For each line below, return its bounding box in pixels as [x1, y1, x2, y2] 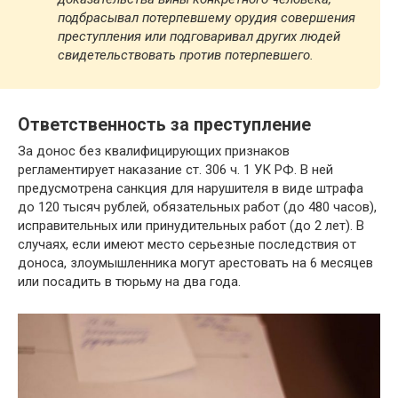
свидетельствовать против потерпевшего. [58, 47, 314, 64]
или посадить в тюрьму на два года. [18, 274, 241, 291]
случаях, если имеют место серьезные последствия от [18, 236, 356, 253]
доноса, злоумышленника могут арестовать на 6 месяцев [18, 255, 373, 272]
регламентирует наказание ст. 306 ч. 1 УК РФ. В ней [18, 162, 333, 179]
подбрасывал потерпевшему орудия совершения [58, 10, 355, 27]
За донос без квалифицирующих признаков [18, 143, 290, 160]
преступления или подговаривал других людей [58, 28, 340, 45]
